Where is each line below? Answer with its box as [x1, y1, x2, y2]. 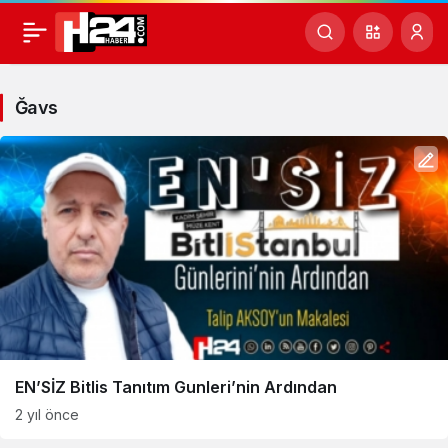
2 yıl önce [15, 406, 79, 423]
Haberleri [54, 90, 200, 129]
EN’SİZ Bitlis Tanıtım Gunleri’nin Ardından [15, 377, 337, 397]
